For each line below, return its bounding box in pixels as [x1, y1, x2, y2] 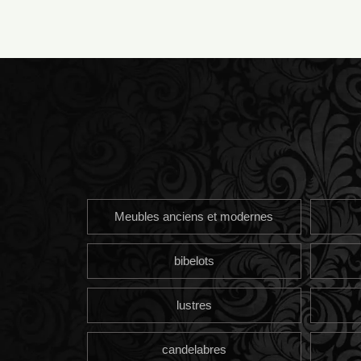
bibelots [173, 253, 214, 268]
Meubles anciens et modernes [114, 209, 274, 223]
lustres [176, 297, 212, 312]
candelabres [161, 342, 226, 356]
